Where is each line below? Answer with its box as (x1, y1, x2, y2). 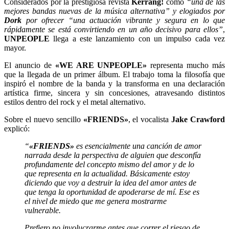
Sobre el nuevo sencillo (4, 114, 83, 124)
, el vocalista (128, 114, 172, 124)
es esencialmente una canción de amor (74, 141, 201, 150)
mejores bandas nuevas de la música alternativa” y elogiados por (4, 6, 225, 15)
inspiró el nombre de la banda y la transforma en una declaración (4, 79, 225, 88)
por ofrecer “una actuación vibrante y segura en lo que (21, 15, 225, 25)
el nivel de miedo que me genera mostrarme (25, 196, 167, 205)
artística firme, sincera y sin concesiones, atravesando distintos (4, 88, 225, 97)
